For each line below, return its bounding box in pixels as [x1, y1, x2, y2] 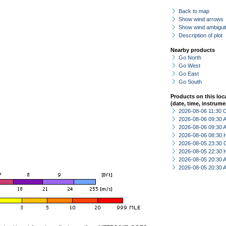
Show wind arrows [179, 16, 223, 22]
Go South [179, 79, 202, 85]
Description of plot [179, 32, 222, 38]
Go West [179, 63, 200, 69]
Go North [179, 54, 201, 61]
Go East [179, 71, 199, 77]
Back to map [179, 8, 209, 14]
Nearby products [171, 47, 215, 53]
